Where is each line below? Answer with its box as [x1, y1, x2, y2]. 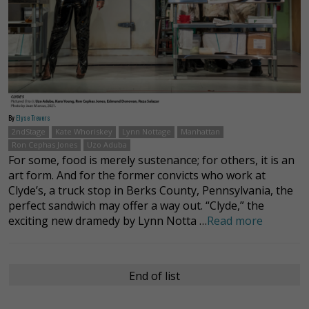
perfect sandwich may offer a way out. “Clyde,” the [8, 197, 264, 213]
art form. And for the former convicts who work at [8, 167, 266, 183]
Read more [207, 212, 263, 228]
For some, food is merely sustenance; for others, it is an [8, 152, 295, 168]
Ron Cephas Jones [12, 139, 77, 150]
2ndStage [12, 126, 46, 137]
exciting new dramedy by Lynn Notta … [8, 212, 207, 228]
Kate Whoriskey [55, 126, 112, 137]
